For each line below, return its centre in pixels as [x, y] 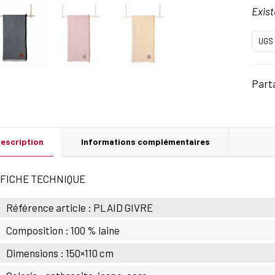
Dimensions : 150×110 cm [60, 253]
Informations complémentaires [146, 141]
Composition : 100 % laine [63, 230]
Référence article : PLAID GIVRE [80, 207]
